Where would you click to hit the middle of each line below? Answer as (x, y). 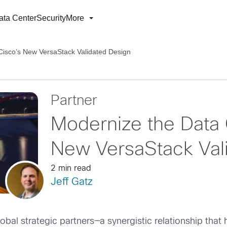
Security (51, 18)
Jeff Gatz (71, 182)
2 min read (71, 168)
